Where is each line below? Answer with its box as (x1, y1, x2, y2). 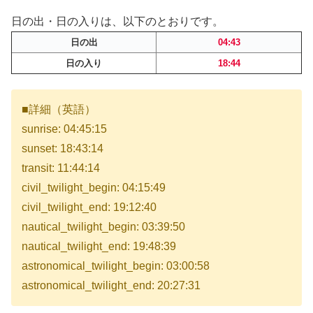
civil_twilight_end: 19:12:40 (22, 201, 156, 214)
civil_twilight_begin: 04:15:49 (22, 182, 166, 194)
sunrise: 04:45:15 (22, 123, 107, 136)
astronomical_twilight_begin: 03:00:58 (22, 260, 210, 272)
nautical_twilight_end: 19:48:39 (22, 240, 176, 253)
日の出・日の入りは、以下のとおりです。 (11, 15, 224, 27)
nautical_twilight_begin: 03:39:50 (22, 221, 185, 233)
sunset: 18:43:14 (22, 143, 103, 155)
